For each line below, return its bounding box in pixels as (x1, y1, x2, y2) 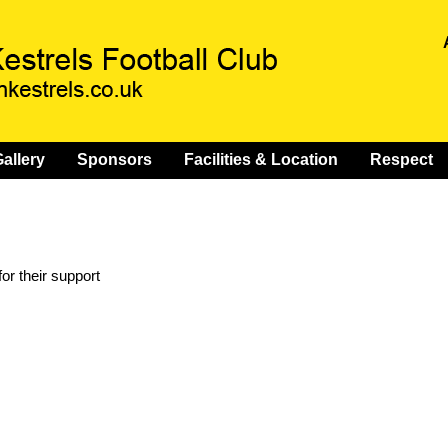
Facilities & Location (184, 151, 338, 168)
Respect (370, 151, 433, 168)
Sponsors (77, 151, 152, 168)
